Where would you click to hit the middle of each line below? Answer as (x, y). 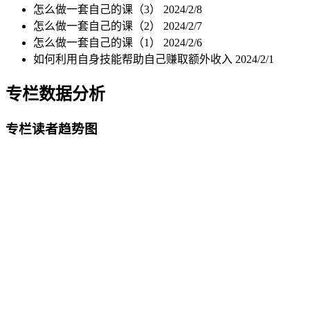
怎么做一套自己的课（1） (98, 42)
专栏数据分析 (55, 94)
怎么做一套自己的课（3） (98, 9)
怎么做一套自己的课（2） (98, 26)
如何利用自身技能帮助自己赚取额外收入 (134, 59)
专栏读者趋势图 (52, 129)
